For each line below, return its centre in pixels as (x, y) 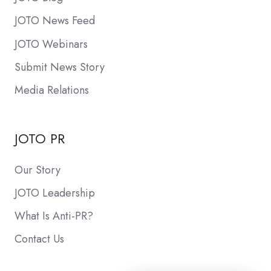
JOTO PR (40, 139)
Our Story (38, 170)
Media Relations (52, 90)
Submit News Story (60, 67)
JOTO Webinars (51, 44)
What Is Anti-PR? (54, 216)
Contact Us (39, 239)
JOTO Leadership (55, 193)
